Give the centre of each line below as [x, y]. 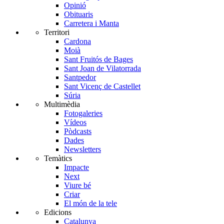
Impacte [76, 167]
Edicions [58, 212]
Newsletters [82, 149]
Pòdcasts [78, 131]
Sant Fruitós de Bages [98, 59]
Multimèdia [62, 104]
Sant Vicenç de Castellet [102, 86]
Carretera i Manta [91, 23]
